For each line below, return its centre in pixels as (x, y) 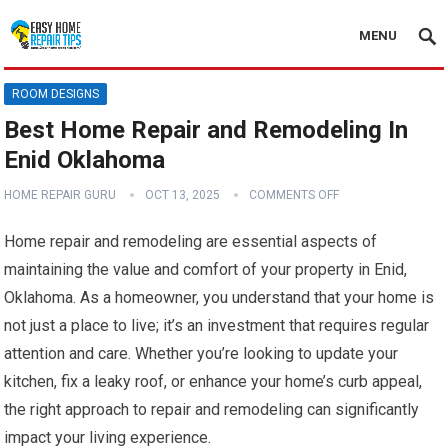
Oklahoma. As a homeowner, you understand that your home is (219, 297)
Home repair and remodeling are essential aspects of (191, 241)
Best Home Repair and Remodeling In (206, 130)
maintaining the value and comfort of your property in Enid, (206, 269)
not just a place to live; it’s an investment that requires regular (217, 325)
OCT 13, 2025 (183, 195)
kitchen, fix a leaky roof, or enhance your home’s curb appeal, (213, 381)
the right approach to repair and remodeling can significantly (212, 409)
